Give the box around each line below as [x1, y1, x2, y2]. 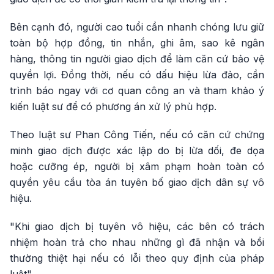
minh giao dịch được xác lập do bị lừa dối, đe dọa [10, 144, 264, 157]
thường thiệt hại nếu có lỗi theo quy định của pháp [10, 252, 264, 264]
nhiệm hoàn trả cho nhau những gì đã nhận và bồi [10, 236, 264, 248]
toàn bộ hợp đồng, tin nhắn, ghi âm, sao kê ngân [10, 37, 264, 49]
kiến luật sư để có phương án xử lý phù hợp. [10, 100, 217, 113]
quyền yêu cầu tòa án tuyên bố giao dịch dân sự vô [10, 176, 264, 188]
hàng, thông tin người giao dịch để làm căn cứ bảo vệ [10, 53, 264, 65]
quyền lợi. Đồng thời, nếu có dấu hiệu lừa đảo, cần [10, 68, 264, 81]
